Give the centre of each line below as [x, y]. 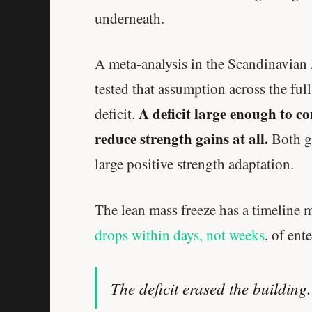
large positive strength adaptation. [194, 164]
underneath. [130, 18]
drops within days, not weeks [180, 234]
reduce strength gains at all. [181, 139]
